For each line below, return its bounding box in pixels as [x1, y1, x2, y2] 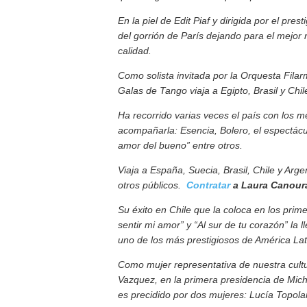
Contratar [186, 180, 230, 191]
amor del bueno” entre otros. [118, 140, 243, 151]
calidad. [118, 45, 151, 56]
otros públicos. [118, 180, 186, 191]
